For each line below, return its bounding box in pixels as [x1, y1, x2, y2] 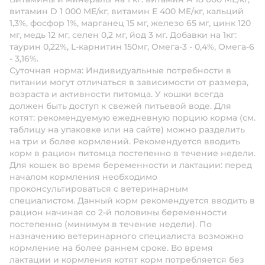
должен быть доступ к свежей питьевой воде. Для [9, 101, 231, 111]
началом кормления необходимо [9, 172, 157, 182]
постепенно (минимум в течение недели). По [9, 219, 212, 230]
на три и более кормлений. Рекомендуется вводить [9, 136, 240, 147]
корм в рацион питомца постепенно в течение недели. [9, 148, 256, 159]
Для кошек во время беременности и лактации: [9, 160, 225, 170]
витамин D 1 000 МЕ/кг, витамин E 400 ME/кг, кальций [9, 6, 244, 17]
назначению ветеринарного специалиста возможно [9, 231, 244, 241]
